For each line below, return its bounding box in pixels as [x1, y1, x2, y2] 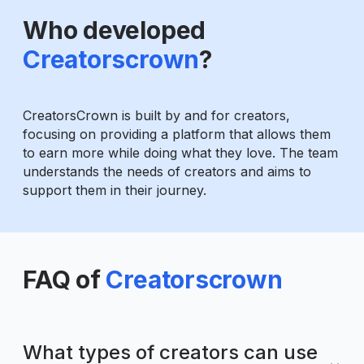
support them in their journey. [23, 182, 206, 199]
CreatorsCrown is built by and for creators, [23, 107, 290, 124]
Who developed [23, 15, 206, 45]
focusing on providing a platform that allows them [23, 126, 331, 143]
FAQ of [23, 265, 101, 295]
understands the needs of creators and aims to [23, 163, 311, 180]
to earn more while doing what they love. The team [23, 145, 338, 162]
